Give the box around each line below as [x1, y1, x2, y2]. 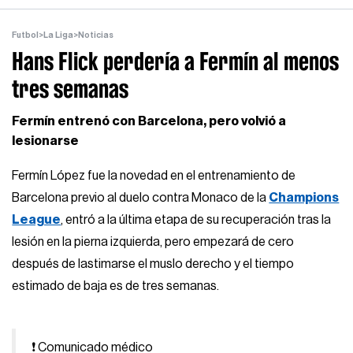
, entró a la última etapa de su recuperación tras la [61, 213, 332, 226]
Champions [269, 191, 340, 204]
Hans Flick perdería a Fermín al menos [12, 47, 340, 76]
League [12, 213, 61, 226]
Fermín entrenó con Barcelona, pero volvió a [12, 114, 287, 128]
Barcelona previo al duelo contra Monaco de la [12, 191, 269, 204]
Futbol [12, 30, 39, 39]
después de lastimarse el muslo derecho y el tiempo [12, 257, 295, 270]
